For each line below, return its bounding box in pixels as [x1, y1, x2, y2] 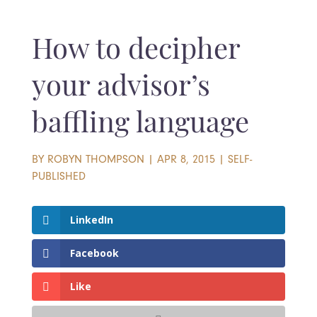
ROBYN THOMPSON [47, 153, 144, 166]
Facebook [69, 246, 119, 260]
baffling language [31, 111, 249, 139]
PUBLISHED [31, 170, 86, 183]
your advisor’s [31, 74, 210, 103]
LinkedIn [69, 213, 113, 226]
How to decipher [31, 38, 240, 66]
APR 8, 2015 [156, 153, 215, 166]
